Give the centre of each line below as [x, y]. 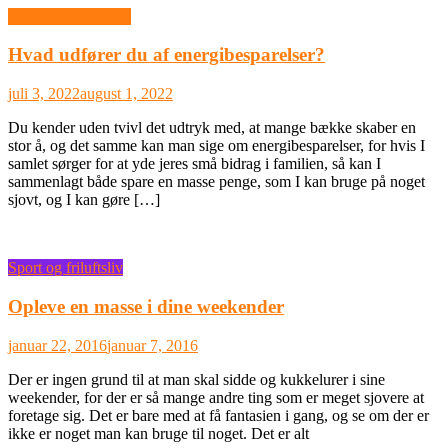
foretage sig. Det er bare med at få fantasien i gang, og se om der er [218, 415]
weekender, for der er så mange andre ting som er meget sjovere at [216, 397]
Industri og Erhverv [69, 16]
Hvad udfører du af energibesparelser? [166, 55]
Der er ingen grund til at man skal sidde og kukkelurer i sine [196, 379]
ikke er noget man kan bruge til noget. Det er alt [158, 433]
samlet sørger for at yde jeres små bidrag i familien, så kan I [194, 164]
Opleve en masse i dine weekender [146, 306]
